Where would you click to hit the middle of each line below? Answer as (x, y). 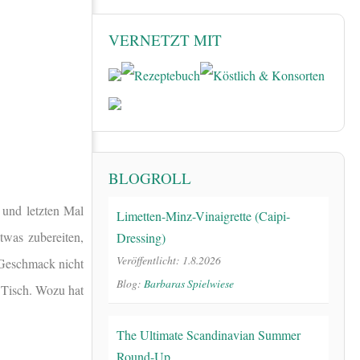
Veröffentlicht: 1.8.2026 (169, 260)
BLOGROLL (150, 178)
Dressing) (141, 237)
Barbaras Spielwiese (189, 283)
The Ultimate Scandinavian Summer (209, 334)
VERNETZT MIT (165, 40)
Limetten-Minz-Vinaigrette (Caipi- (203, 215)
